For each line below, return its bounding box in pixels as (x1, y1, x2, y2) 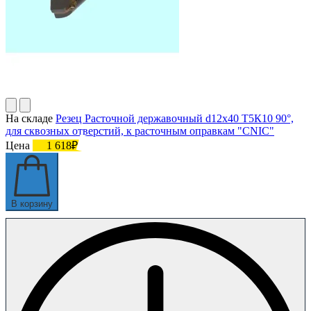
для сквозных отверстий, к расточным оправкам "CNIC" (6, 124, 274, 137)
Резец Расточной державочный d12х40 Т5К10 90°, (56, 112, 294, 124)
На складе (6, 112, 53, 124)
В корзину (11, 198, 53, 209)
